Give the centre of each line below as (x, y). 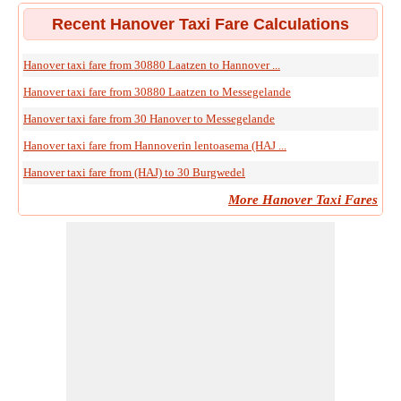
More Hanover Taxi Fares (303, 200)
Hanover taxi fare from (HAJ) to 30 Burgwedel (134, 172)
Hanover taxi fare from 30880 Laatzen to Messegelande (157, 92)
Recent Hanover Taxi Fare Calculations (200, 24)
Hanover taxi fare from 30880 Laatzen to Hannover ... (152, 65)
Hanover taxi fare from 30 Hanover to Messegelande (149, 119)
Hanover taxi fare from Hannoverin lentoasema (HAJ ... (155, 145)
